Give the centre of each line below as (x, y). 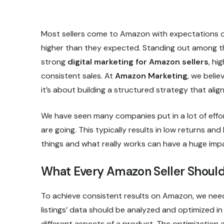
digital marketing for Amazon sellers (138, 62)
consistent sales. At (78, 76)
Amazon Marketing (151, 76)
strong (54, 62)
